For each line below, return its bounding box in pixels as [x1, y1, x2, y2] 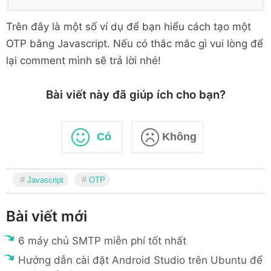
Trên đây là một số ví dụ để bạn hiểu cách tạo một [6, 21, 251, 33]
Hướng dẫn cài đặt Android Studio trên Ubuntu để [18, 254, 263, 267]
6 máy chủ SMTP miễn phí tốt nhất [18, 235, 186, 247]
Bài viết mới [6, 207, 87, 226]
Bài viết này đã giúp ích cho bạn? [45, 88, 226, 102]
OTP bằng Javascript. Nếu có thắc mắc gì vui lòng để [6, 38, 263, 50]
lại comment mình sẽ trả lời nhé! [6, 54, 161, 67]
